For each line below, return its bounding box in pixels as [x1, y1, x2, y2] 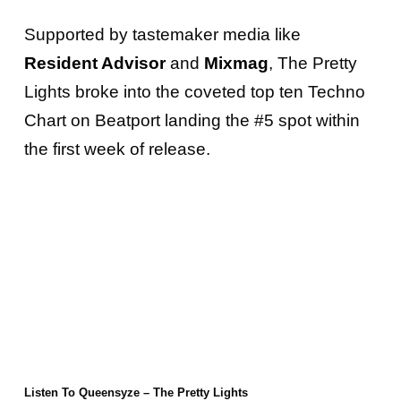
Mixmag [203, 54, 269, 73]
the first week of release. [23, 140, 215, 159]
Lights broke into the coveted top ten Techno [23, 82, 365, 102]
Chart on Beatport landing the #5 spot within [23, 111, 360, 131]
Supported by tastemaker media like [23, 25, 301, 45]
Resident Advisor [23, 54, 166, 73]
